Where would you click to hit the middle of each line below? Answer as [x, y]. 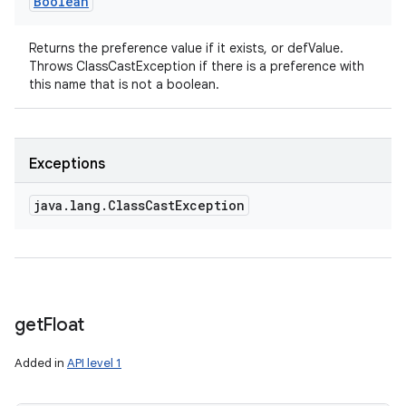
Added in [41, 363]
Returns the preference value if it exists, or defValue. [186, 48]
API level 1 [94, 363]
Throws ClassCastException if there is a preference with [197, 66]
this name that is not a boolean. [124, 84]
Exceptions [67, 164]
